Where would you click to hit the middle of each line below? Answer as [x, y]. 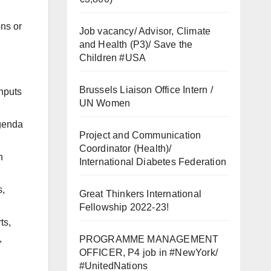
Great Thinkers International [140, 194]
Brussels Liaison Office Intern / [146, 90]
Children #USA [113, 57]
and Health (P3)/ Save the [136, 44]
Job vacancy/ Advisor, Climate [145, 31]
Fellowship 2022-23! [124, 207]
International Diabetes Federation [153, 162]
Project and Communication [140, 135]
